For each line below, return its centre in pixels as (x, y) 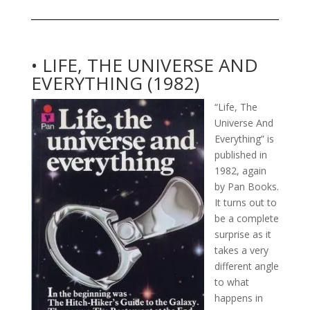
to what (231, 282)
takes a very (241, 250)
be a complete (246, 218)
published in (240, 154)
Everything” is (244, 138)
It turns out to (245, 202)
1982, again (240, 170)
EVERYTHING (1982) (115, 83)
